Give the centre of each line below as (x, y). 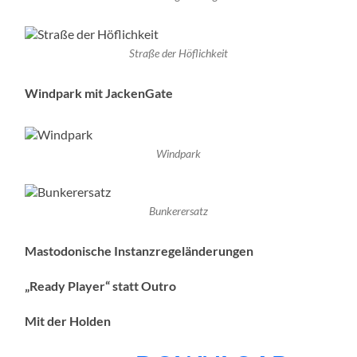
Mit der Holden (68, 320)
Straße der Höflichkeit (178, 53)
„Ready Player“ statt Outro (101, 285)
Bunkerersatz (178, 211)
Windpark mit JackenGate (99, 92)
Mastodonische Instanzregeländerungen (139, 250)
